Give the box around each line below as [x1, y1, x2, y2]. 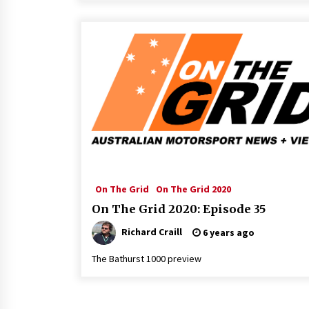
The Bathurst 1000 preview [92, 252, 201, 265]
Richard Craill [121, 225, 182, 238]
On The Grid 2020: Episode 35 [92, 202, 266, 216]
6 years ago [201, 226, 255, 239]
